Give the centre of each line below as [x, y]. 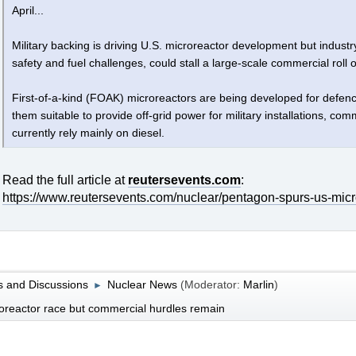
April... [27, 11]
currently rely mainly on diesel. [88, 133]
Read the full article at [65, 180]
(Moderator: [211, 284]
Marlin [258, 284]
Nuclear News [142, 284]
